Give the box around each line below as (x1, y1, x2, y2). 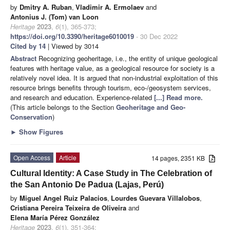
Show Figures (17, 126, 63, 137)
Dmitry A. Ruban (20, 2, 72, 12)
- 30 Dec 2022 (134, 31, 178, 41)
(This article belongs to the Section (10, 102, 116, 112)
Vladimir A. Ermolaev (75, 2, 144, 12)
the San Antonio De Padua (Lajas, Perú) (10, 180, 164, 189)
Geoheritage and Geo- (116, 102, 185, 112)
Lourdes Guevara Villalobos (111, 193, 200, 203)
